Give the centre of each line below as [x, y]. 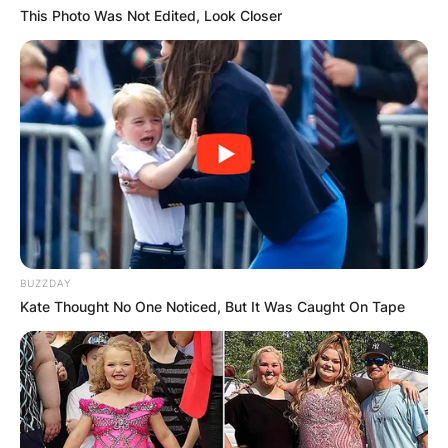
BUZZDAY [45, 283]
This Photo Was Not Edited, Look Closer [151, 15]
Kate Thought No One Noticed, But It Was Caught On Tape [212, 307]
